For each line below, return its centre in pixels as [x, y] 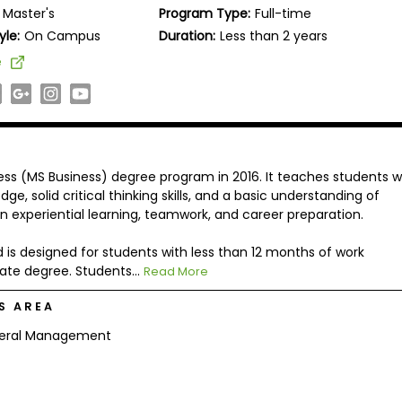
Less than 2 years [274, 35]
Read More [175, 271]
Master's [29, 13]
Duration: [188, 35]
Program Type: [205, 13]
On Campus [63, 35]
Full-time [284, 13]
